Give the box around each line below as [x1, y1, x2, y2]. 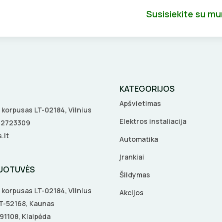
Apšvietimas [119, 99, 161, 109]
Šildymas [119, 170, 150, 180]
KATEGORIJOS [119, 83, 174, 95]
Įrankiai [119, 152, 144, 162]
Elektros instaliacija [119, 116, 186, 126]
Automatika [119, 134, 158, 144]
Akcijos [119, 188, 144, 198]
